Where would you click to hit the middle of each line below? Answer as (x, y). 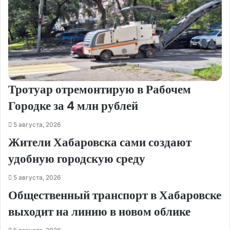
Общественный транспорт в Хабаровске (115, 195)
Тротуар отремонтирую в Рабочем (100, 89)
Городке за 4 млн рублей (73, 106)
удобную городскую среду (77, 158)
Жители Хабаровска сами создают (100, 142)
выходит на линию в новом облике (99, 211)
